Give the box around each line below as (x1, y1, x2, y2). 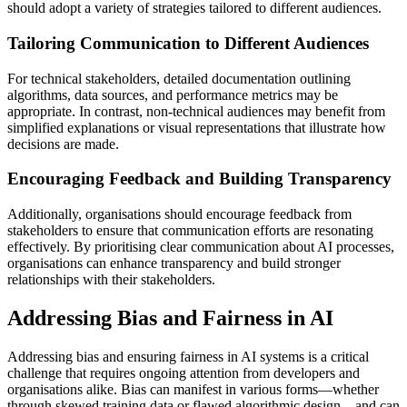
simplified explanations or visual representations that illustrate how (7, 119, 386, 135)
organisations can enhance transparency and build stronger (7, 255, 341, 271)
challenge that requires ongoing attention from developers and (7, 364, 360, 381)
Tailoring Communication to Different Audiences (7, 33, 369, 53)
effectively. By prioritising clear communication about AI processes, (7, 239, 394, 254)
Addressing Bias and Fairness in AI (7, 305, 333, 330)
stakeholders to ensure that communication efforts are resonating (7, 223, 373, 238)
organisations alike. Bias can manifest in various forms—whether (7, 381, 379, 397)
